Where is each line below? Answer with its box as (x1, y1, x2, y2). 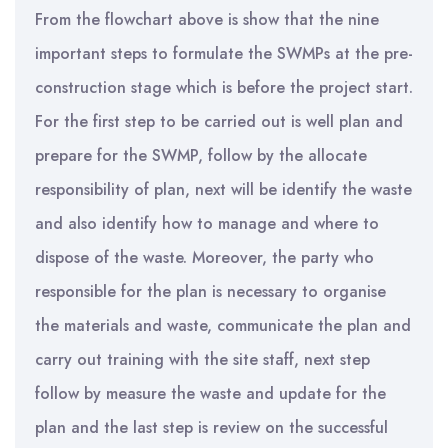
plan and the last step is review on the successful (35, 416, 388, 439)
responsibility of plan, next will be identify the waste (35, 178, 412, 201)
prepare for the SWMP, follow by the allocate (35, 144, 367, 167)
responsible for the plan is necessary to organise (35, 280, 386, 303)
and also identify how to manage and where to (35, 212, 379, 235)
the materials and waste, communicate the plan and (35, 314, 411, 337)
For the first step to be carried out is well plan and (35, 110, 403, 133)
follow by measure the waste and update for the (35, 382, 386, 405)
